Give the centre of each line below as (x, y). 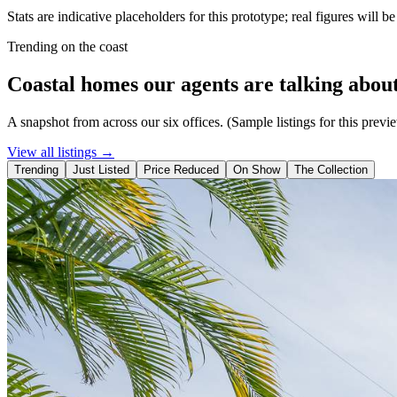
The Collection (331, 169)
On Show (257, 169)
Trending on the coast (67, 46)
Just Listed (101, 169)
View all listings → (61, 152)
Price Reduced (181, 169)
